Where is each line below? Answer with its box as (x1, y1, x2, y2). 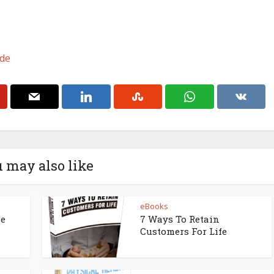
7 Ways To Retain (140, 212, 220, 225)
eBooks (140, 200, 168, 212)
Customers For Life (140, 224, 227, 237)
